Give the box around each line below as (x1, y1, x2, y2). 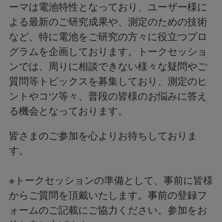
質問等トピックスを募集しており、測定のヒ (9, 75, 207, 87)
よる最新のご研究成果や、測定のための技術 (9, 16, 207, 28)
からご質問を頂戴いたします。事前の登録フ (9, 189, 207, 201)
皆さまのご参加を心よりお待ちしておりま (9, 130, 197, 142)
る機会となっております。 (9, 105, 128, 117)
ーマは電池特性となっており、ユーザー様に (9, 1, 207, 13)
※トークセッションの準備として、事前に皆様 (9, 174, 213, 186)
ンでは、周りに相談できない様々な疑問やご (9, 60, 207, 72)
